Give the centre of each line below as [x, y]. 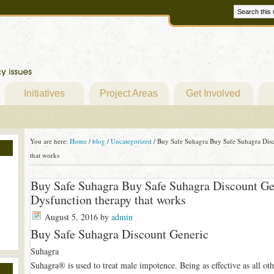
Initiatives [44, 93]
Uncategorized [131, 141]
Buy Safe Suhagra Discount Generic [119, 234]
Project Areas [129, 93]
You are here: [50, 141]
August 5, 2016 [71, 217]
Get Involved [213, 93]
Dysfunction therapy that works [108, 200]
